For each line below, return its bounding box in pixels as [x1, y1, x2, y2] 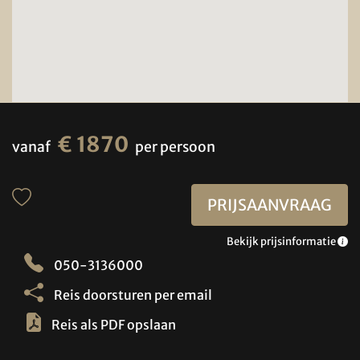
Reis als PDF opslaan [51, 317, 176, 333]
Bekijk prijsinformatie [227, 235, 337, 249]
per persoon [135, 137, 215, 156]
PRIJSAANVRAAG [207, 194, 332, 215]
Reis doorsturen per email [51, 287, 212, 304]
